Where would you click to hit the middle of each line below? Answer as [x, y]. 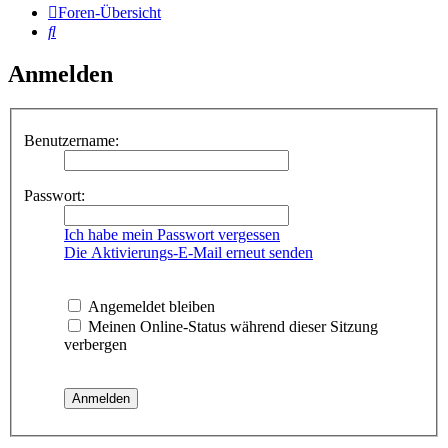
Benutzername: [71, 140]
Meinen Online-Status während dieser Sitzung [231, 326]
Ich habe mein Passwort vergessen [172, 234]
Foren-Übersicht [109, 13]
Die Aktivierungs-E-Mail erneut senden [188, 252]
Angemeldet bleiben [149, 306]
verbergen [95, 344]
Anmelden [60, 74]
